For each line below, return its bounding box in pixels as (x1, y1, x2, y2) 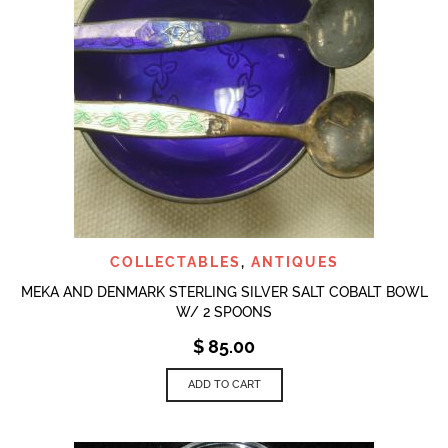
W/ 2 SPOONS (176, 303, 272, 320)
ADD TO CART (187, 377, 261, 391)
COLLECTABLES (109, 253, 241, 270)
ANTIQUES (250, 253, 339, 270)
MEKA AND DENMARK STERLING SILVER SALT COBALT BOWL (20, 283, 428, 300)
